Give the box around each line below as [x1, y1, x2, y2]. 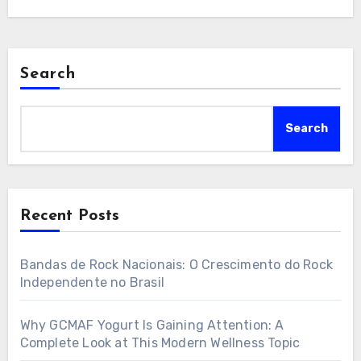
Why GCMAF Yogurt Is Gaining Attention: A [19, 317, 284, 333]
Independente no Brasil [19, 274, 164, 290]
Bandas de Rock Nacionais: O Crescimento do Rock [19, 256, 333, 272]
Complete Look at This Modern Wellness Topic [19, 334, 301, 351]
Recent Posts [19, 207, 119, 224]
